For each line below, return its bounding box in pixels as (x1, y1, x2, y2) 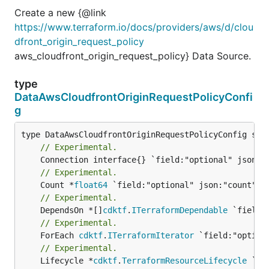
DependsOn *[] (40, 205, 103, 215)
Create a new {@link (14, 6, 106, 19)
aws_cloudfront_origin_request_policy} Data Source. (14, 49, 251, 62)
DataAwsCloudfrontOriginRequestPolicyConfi (14, 90, 253, 103)
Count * (40, 180, 74, 190)
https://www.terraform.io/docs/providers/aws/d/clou (14, 20, 253, 33)
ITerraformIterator (107, 230, 194, 240)
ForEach (40, 230, 79, 240)
